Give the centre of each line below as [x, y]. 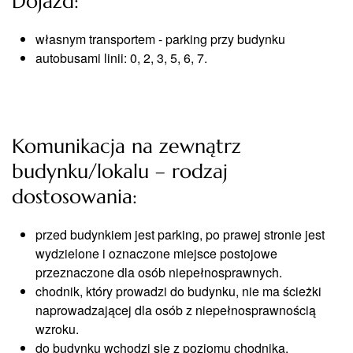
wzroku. [57, 329]
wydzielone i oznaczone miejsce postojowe [156, 253]
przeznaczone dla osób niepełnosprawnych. [159, 272]
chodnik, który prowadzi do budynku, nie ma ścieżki [178, 291]
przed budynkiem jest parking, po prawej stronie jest [180, 234]
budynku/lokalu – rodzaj [120, 171]
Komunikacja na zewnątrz [126, 146]
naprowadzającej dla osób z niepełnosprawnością [176, 310]
